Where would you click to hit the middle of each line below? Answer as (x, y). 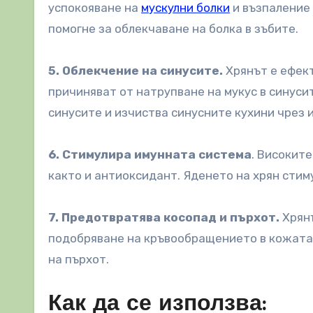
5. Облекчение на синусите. (136, 71)
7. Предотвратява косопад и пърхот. (164, 218)
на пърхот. (79, 260)
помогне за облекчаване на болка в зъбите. (173, 29)
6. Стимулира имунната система (150, 155)
